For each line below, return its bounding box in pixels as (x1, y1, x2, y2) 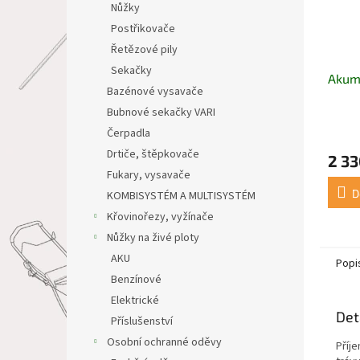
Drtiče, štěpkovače (107, 146, 199, 162)
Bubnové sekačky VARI (107, 104, 215, 121)
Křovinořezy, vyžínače (107, 209, 214, 225)
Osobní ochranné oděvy (107, 334, 222, 350)
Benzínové (111, 272, 162, 288)
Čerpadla (107, 125, 150, 141)
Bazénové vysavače (107, 84, 203, 100)
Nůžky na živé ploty (107, 230, 199, 246)
